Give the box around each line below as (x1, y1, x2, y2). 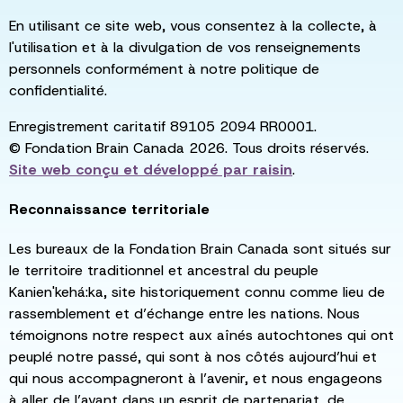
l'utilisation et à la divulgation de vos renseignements (9, 37, 361, 57)
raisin (248, 159, 292, 179)
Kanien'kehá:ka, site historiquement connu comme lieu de (9, 282, 385, 301)
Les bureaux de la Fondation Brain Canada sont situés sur (9, 238, 391, 258)
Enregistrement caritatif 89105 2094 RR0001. (9, 116, 317, 136)
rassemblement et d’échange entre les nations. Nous (9, 303, 360, 323)
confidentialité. (9, 80, 107, 100)
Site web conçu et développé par (9, 159, 248, 179)
